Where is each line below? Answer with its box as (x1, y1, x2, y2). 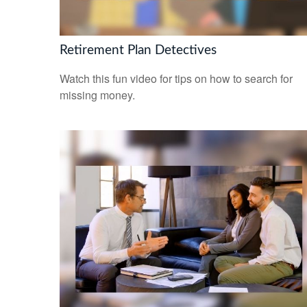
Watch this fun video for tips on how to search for (60, 71, 293, 87)
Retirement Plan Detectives (60, 43, 217, 57)
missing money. (60, 87, 135, 103)
